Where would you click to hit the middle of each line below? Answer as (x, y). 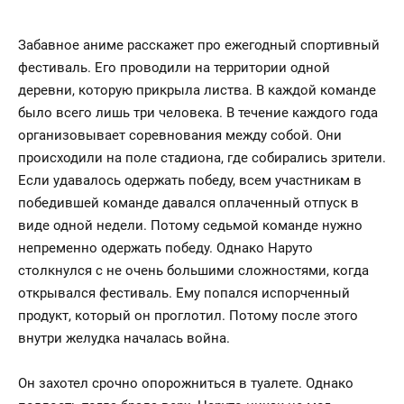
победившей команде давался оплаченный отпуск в (188, 203)
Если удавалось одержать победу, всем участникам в (190, 180)
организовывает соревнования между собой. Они (180, 135)
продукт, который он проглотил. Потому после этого (188, 316)
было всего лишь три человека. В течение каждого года (198, 113)
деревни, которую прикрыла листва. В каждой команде (197, 90)
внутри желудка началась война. (124, 338)
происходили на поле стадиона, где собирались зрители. (202, 158)
